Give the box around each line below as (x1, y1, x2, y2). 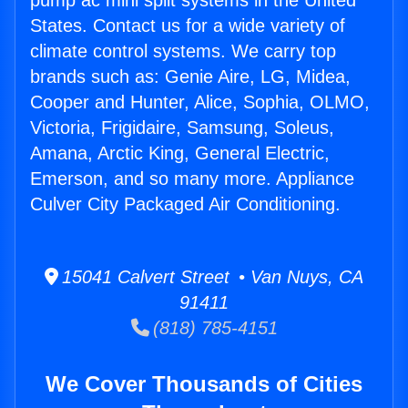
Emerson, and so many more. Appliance (30, 168, 354, 189)
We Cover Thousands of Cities (46, 372, 362, 397)
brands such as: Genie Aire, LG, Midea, (30, 66, 351, 87)
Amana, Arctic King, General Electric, (30, 143, 330, 164)
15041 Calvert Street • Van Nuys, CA (58, 267, 363, 288)
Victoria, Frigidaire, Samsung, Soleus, (30, 117, 334, 138)
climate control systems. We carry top (30, 41, 336, 62)
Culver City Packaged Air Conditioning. (30, 194, 341, 215)
